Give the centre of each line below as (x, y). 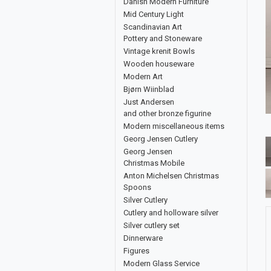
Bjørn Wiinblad (149, 89)
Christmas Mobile (154, 163)
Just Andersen (149, 102)
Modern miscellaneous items (174, 126)
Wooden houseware (159, 64)
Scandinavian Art (153, 27)
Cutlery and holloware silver (171, 213)
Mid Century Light (154, 14)
